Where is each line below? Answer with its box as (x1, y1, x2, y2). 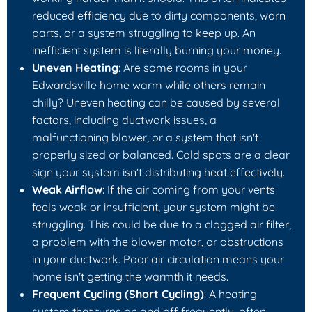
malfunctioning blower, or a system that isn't (32, 130, 258, 144)
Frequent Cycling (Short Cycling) (32, 286, 204, 301)
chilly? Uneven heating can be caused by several (32, 95, 280, 109)
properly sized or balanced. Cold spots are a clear (32, 147, 290, 162)
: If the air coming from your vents (102, 182, 275, 196)
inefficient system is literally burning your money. (32, 42, 281, 57)
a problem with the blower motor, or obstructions (32, 234, 283, 249)
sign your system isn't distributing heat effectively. (32, 164, 285, 179)
